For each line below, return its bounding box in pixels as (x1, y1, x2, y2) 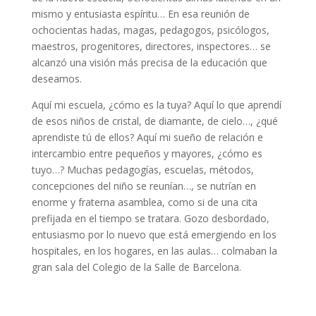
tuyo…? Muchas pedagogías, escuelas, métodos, (31, 163, 254, 176)
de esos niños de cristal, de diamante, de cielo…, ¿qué (31, 114, 278, 128)
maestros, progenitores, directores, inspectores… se (31, 39, 271, 53)
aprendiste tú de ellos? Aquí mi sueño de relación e (31, 130, 263, 144)
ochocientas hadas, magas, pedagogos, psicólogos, (31, 23, 269, 37)
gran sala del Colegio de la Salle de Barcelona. (31, 260, 241, 274)
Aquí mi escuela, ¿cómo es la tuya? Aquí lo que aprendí (31, 98, 281, 111)
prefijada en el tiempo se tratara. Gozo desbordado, (31, 212, 269, 225)
